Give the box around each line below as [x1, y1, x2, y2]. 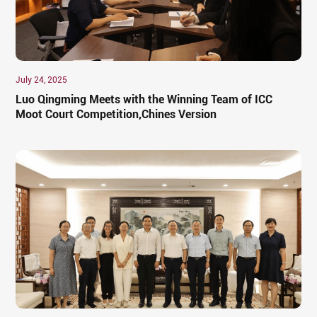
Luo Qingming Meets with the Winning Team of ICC [16, 92, 273, 106]
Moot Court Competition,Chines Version [16, 107, 217, 121]
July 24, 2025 [16, 74, 68, 85]
